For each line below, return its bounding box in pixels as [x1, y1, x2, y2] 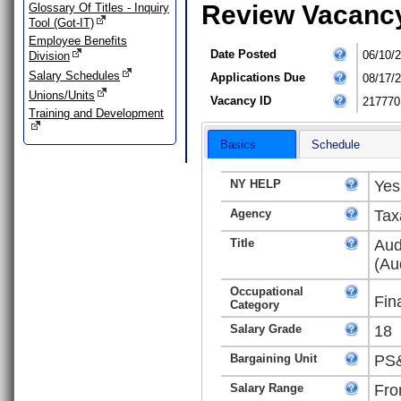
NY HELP [230, 176, 282, 191]
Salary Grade [230, 321, 303, 336]
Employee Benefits [29, 34, 127, 47]
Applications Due [209, 71, 305, 85]
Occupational [230, 284, 304, 298]
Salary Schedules [29, 69, 120, 82]
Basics [220, 137, 257, 151]
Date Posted [209, 47, 277, 62]
